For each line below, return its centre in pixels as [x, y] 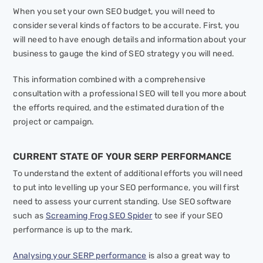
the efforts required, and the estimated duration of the [119, 108]
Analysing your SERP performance [80, 256]
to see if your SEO [188, 216]
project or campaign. [54, 122]
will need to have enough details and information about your [130, 40]
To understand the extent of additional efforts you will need [128, 174]
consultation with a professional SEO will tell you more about [130, 94]
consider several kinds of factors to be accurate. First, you [126, 26]
